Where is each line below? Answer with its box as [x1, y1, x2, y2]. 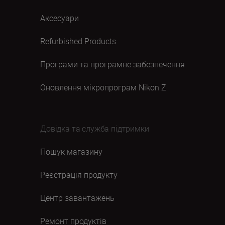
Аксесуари [40, 13, 79, 24]
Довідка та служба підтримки [40, 123, 149, 134]
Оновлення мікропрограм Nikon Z [40, 82, 166, 93]
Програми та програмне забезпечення [40, 59, 185, 70]
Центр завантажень [40, 192, 115, 203]
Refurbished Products [40, 36, 116, 47]
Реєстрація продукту [40, 169, 118, 180]
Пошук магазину [40, 146, 102, 157]
